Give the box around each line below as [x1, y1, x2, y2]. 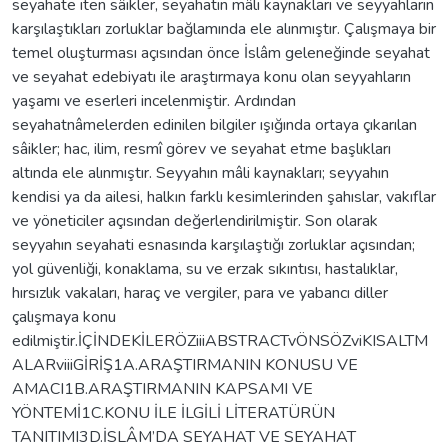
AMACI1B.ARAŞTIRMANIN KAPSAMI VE [12, 377, 313, 400]
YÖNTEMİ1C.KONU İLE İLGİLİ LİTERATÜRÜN [12, 401, 335, 424]
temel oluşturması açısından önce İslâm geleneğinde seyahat [12, 41, 430, 64]
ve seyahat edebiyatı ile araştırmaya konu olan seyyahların [12, 65, 411, 88]
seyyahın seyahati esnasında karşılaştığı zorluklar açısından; [12, 233, 415, 256]
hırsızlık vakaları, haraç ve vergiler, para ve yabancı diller [12, 281, 388, 304]
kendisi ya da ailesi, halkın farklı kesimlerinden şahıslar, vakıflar [12, 185, 436, 208]
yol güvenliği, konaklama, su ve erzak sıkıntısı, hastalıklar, [12, 257, 398, 280]
